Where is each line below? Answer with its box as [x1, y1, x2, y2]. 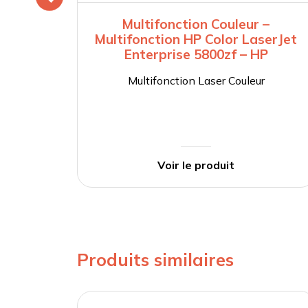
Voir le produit [157, 158, 235, 173]
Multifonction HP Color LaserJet [95, 31, 298, 48]
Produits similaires [77, 249, 234, 271]
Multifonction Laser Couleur [127, 74, 265, 88]
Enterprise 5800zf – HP [124, 46, 268, 63]
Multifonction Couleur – [122, 16, 270, 33]
